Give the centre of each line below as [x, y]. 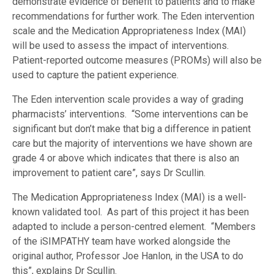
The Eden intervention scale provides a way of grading [128, 100]
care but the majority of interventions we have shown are [132, 144]
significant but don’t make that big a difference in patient [131, 129]
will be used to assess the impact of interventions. [120, 46]
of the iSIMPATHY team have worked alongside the [121, 242]
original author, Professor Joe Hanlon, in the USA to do [128, 256]
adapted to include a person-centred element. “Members [134, 227]
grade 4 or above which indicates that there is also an [126, 158]
